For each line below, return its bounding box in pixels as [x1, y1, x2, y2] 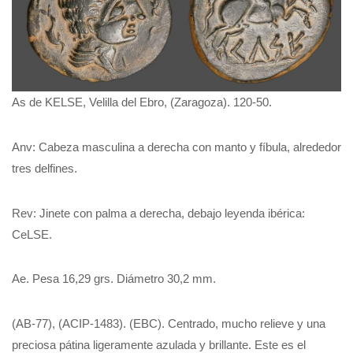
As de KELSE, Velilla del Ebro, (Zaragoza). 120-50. [12, 95, 272, 110]
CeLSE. [12, 227, 52, 241]
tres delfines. [12, 161, 77, 175]
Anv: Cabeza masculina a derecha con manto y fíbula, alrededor [12, 139, 341, 154]
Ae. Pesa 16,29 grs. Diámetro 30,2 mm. [12, 272, 216, 286]
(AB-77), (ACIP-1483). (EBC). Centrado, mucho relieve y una [12, 317, 325, 331]
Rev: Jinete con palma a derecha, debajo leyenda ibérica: [12, 206, 305, 220]
